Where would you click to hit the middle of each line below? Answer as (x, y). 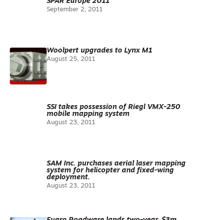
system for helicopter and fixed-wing (110, 171)
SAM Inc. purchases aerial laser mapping (116, 164)
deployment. (68, 178)
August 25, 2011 (71, 59)
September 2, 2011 (75, 10)
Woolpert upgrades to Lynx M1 (99, 51)
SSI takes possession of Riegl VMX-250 (113, 107)
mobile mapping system (88, 114)
